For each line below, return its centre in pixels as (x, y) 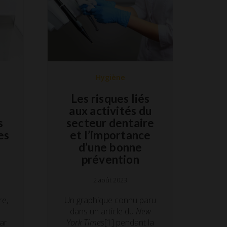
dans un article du (103, 211)
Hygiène (110, 77)
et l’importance (110, 135)
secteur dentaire (110, 123)
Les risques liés (110, 98)
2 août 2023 (110, 180)
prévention (110, 159)
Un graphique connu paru (110, 200)
